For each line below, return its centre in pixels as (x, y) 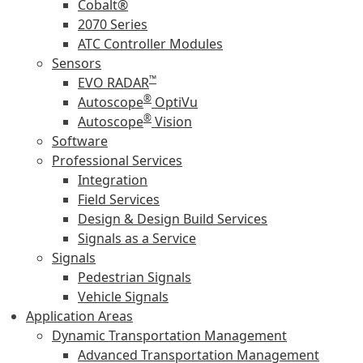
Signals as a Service (137, 238)
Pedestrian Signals (135, 277)
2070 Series (113, 24)
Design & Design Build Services (173, 218)
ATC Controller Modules (150, 43)
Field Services (119, 199)
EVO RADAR (113, 82)
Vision (172, 121)
